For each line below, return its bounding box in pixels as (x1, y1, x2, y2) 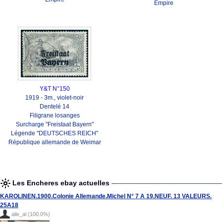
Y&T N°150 (39, 85, 70, 92)
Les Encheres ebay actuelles (12, 179, 111, 187)
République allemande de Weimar (8, 139, 101, 146)
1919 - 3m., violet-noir (25, 94, 84, 101)
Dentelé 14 (40, 103, 69, 110)
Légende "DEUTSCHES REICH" (11, 130, 98, 137)
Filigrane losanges (29, 112, 80, 119)
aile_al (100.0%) (11, 211, 50, 217)
